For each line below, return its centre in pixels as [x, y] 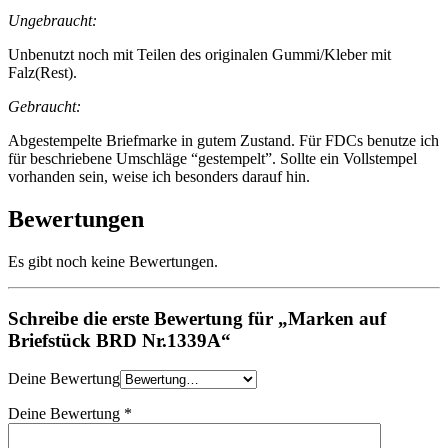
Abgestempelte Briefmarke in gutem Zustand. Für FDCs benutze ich [223, 141]
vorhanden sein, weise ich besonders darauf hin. [159, 177]
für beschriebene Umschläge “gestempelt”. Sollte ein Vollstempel [212, 159]
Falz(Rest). [42, 73]
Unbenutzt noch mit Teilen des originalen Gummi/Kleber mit [199, 55]
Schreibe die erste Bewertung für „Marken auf [197, 318]
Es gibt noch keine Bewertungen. [113, 261]
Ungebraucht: [52, 21]
